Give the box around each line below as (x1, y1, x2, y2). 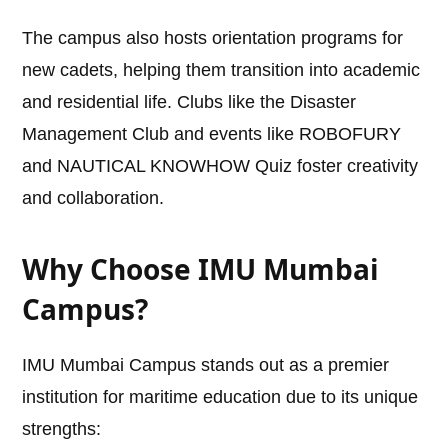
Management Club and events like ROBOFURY (22, 124, 402, 145)
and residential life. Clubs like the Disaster (22, 92, 357, 113)
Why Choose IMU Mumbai (22, 250, 380, 289)
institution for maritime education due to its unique (22, 387, 419, 408)
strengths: (22, 419, 102, 440)
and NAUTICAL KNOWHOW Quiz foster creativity (22, 156, 419, 177)
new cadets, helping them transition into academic (22, 60, 421, 81)
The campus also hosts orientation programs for (22, 28, 404, 49)
